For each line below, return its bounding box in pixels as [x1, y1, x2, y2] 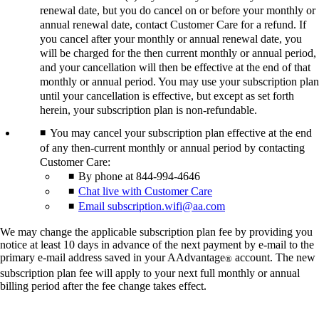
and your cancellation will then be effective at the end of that [40, 61, 310, 73]
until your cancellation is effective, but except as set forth [40, 89, 294, 102]
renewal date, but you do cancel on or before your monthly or [40, 4, 315, 16]
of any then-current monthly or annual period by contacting [40, 141, 305, 154]
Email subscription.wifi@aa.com [78, 199, 225, 212]
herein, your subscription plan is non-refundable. [40, 103, 257, 116]
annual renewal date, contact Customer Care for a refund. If [40, 18, 306, 31]
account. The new [232, 251, 315, 263]
